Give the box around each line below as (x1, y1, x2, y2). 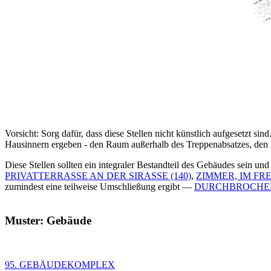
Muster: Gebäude (5, 214, 91, 227)
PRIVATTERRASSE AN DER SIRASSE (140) (5, 170, 191, 181)
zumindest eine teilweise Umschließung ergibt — (5, 181, 194, 192)
